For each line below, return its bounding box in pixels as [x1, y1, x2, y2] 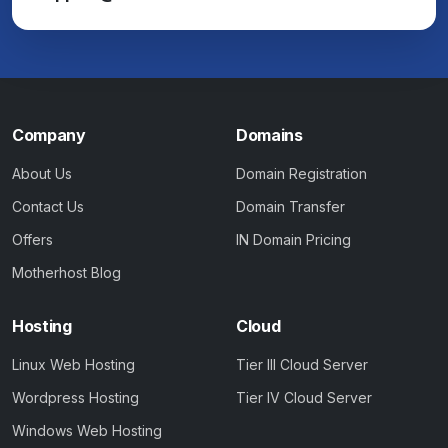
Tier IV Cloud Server [236, 389, 372, 407]
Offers [12, 231, 53, 249]
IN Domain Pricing [236, 231, 351, 249]
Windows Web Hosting [12, 422, 162, 440]
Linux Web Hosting [12, 356, 135, 374]
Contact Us [12, 198, 84, 216]
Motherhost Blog [12, 264, 121, 282]
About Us [12, 165, 72, 183]
